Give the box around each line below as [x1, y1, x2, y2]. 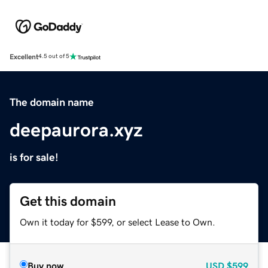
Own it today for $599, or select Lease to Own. [20, 217, 215, 227]
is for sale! [10, 151, 59, 163]
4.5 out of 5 [38, 53, 69, 60]
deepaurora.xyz [10, 120, 143, 139]
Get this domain [20, 194, 116, 208]
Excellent [10, 53, 38, 60]
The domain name [10, 96, 94, 108]
